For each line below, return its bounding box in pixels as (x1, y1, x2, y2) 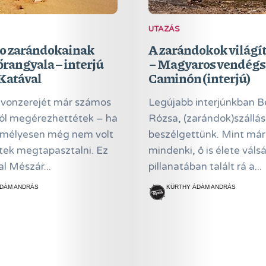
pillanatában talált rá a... (148, 160, 262, 173)
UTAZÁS (148, 24, 180, 34)
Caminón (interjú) (148, 69, 250, 87)
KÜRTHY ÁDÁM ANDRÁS (166, 183, 236, 190)
